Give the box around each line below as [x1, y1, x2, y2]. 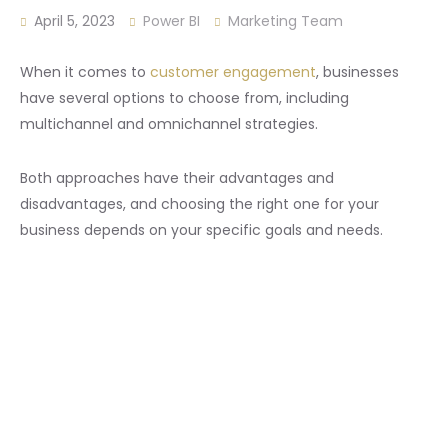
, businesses [316, 61, 399, 82]
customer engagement [150, 61, 316, 82]
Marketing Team [228, 10, 343, 31]
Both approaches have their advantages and [20, 167, 334, 188]
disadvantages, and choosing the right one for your [20, 193, 379, 214]
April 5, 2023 [30, 10, 115, 31]
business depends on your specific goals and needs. [20, 219, 383, 240]
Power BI [143, 10, 200, 31]
